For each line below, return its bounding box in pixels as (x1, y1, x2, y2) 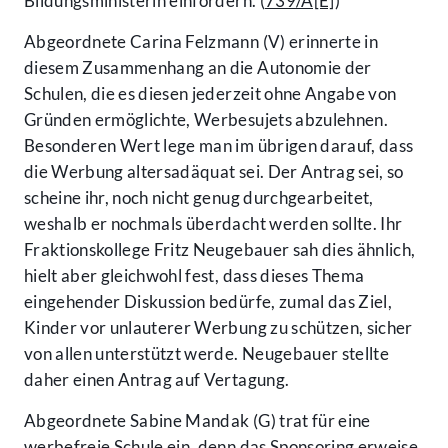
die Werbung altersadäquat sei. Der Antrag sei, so (24, 161, 404, 183)
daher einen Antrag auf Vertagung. (24, 369, 290, 391)
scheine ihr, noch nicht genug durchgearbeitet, (24, 187, 374, 209)
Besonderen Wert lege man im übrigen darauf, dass (24, 135, 414, 157)
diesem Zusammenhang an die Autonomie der (24, 57, 372, 79)
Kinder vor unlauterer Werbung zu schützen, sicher (24, 317, 413, 339)
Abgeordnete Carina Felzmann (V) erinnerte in (24, 31, 378, 53)
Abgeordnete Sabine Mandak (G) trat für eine (24, 410, 371, 432)
